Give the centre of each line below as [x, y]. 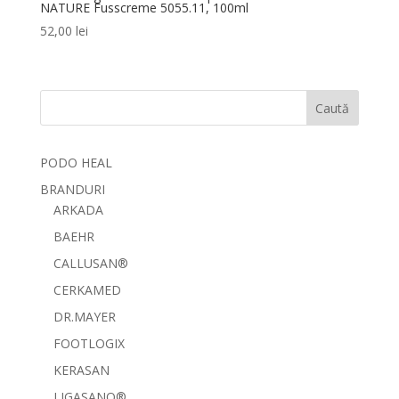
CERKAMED [87, 290]
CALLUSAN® [90, 264]
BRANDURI [72, 190]
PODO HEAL [76, 163]
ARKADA [78, 210]
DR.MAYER [84, 317]
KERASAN [81, 370]
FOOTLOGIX [89, 344]
